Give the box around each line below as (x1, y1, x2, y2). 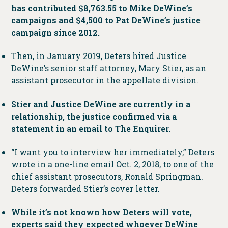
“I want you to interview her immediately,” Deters (11, 147, 214, 158)
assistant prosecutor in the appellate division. (11, 75, 198, 86)
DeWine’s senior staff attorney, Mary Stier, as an (11, 63, 206, 74)
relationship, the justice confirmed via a (11, 110, 177, 122)
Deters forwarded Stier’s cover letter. (11, 183, 160, 194)
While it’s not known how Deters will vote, (11, 207, 192, 218)
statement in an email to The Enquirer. (11, 123, 170, 134)
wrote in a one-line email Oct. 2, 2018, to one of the (11, 159, 214, 170)
